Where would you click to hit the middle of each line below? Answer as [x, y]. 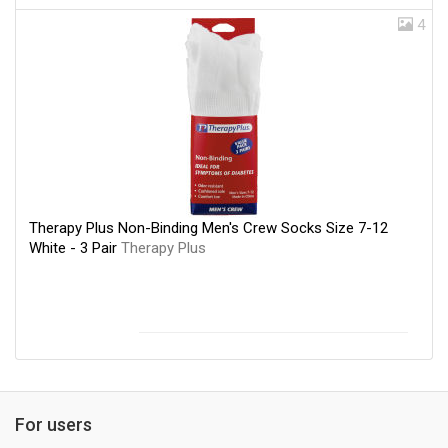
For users [53, 424]
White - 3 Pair [75, 247]
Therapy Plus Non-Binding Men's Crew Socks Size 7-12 [208, 227]
